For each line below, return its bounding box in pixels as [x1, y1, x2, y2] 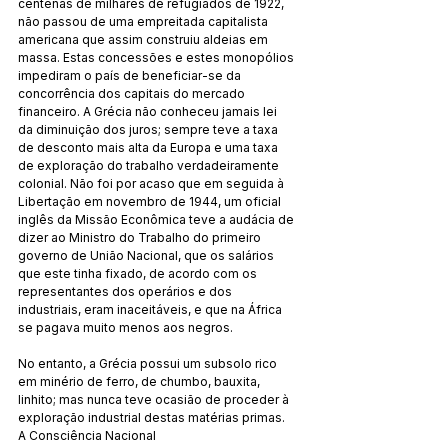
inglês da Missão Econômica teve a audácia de [18, 211, 297, 227]
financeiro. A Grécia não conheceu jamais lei [18, 103, 280, 119]
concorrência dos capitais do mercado [18, 85, 248, 101]
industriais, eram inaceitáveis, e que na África [18, 301, 285, 317]
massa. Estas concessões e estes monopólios [18, 49, 297, 65]
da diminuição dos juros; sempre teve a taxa [18, 121, 281, 137]
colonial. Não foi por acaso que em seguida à [18, 175, 287, 191]
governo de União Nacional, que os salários [18, 247, 277, 263]
